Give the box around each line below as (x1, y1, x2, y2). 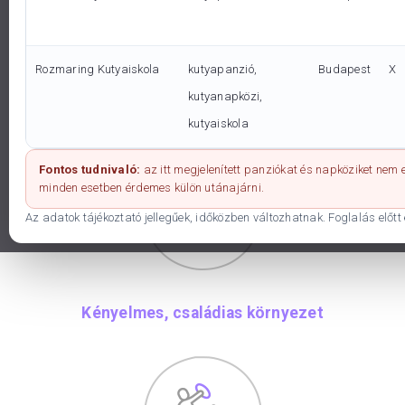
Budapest (318, 62, 371, 76)
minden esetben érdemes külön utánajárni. (39, 181, 264, 194)
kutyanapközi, (188, 89, 263, 103)
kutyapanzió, (188, 62, 257, 76)
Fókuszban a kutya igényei (103, 99, 302, 118)
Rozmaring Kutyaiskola (35, 62, 160, 76)
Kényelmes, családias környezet (81, 304, 324, 323)
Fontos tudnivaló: (39, 163, 141, 176)
